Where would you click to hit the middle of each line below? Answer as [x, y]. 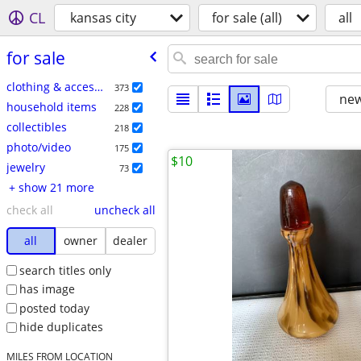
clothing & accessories [98, 86]
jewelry [25, 167]
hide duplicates [61, 327]
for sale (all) [247, 18]
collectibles [36, 127]
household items [51, 106]
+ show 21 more [56, 187]
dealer [131, 240]
